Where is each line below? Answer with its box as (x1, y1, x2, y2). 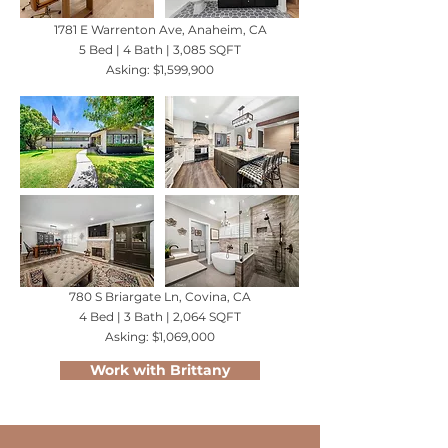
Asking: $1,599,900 (106, 62, 214, 77)
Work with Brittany (90, 361, 230, 379)
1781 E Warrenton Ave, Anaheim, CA (53, 22, 267, 37)
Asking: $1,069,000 (105, 329, 215, 344)
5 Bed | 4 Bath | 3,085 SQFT (79, 42, 241, 57)
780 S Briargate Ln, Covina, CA (69, 289, 251, 304)
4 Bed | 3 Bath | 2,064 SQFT (79, 309, 241, 324)
